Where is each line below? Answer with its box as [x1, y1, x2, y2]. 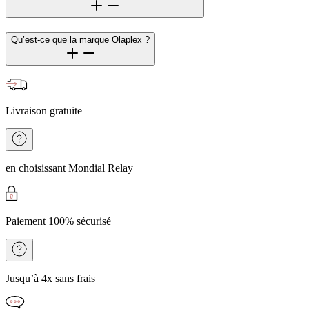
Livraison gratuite [6, 104, 82, 117]
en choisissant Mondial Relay [6, 161, 133, 174]
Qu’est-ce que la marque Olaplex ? [11, 34, 150, 46]
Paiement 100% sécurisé [6, 215, 111, 227]
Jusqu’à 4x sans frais [6, 272, 95, 284]
